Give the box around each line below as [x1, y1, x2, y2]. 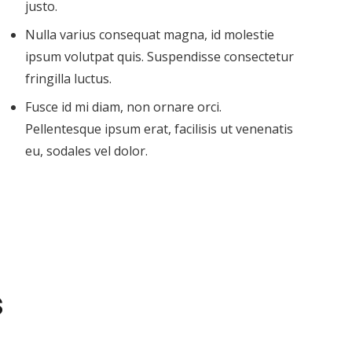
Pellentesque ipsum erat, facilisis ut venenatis [25, 119, 293, 137]
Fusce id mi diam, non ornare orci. [25, 97, 222, 115]
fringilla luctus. [25, 69, 112, 87]
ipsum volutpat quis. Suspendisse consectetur [25, 47, 294, 65]
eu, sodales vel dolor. [25, 141, 148, 159]
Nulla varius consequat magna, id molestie [25, 25, 274, 43]
